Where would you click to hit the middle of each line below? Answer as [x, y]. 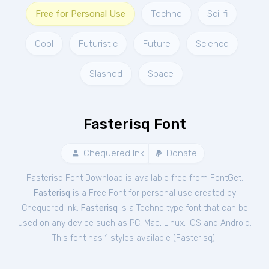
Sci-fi [217, 14]
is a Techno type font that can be [183, 208]
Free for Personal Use [80, 14]
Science [212, 44]
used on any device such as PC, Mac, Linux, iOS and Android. [134, 223]
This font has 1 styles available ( [114, 238]
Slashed [106, 74]
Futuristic [98, 44]
